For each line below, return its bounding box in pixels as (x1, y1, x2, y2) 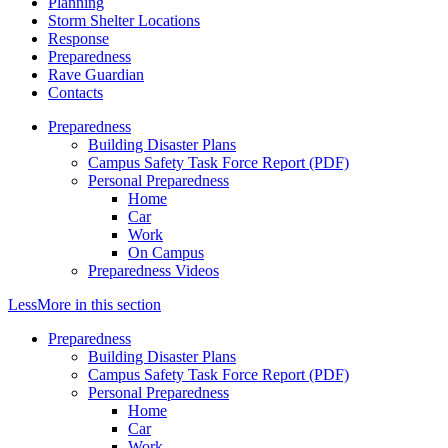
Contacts (48, 84, 103, 102)
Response (48, 30, 109, 48)
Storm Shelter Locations (48, 12, 200, 30)
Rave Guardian (48, 66, 144, 84)
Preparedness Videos (88, 262, 219, 280)
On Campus (128, 244, 204, 262)
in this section (71, 296, 161, 314)
